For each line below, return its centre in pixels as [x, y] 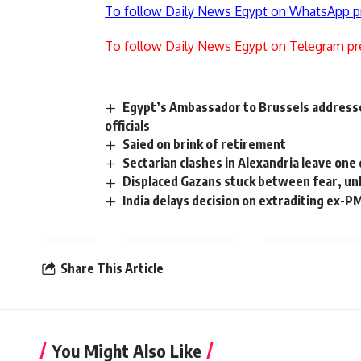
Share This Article [112, 269]
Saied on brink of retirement [205, 145]
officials [127, 126]
